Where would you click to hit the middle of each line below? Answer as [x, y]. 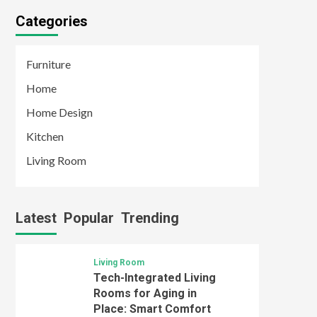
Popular [89, 218]
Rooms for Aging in [145, 293]
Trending [150, 218]
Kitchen [45, 136]
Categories [52, 21]
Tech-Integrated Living [154, 277]
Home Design [59, 112]
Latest [36, 218]
